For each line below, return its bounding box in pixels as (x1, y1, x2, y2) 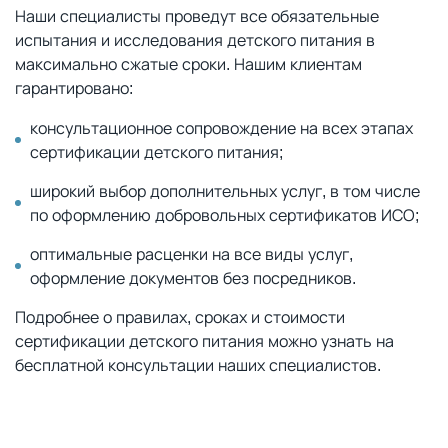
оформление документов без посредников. (30, 267, 356, 289)
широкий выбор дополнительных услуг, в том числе (30, 180, 420, 202)
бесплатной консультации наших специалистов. (15, 354, 381, 376)
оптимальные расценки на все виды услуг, (30, 243, 353, 265)
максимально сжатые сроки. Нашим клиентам (15, 53, 362, 75)
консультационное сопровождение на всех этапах (30, 117, 413, 139)
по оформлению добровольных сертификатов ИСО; (30, 204, 419, 226)
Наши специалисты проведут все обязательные (15, 5, 379, 27)
